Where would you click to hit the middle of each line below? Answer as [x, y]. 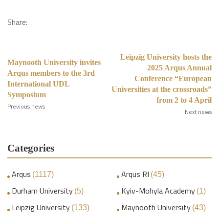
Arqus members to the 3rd [51, 73]
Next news [198, 112]
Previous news [26, 106]
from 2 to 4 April [184, 100]
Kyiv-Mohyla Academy [158, 190]
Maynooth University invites [54, 62]
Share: [17, 22]
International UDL [38, 84]
